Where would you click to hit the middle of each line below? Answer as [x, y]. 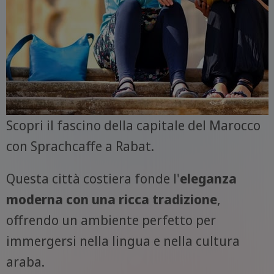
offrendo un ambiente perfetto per [111, 220]
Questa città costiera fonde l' [93, 178]
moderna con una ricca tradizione [111, 199]
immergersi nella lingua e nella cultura [123, 240]
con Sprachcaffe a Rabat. [80, 146]
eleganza [208, 178]
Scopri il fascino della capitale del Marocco [133, 125]
